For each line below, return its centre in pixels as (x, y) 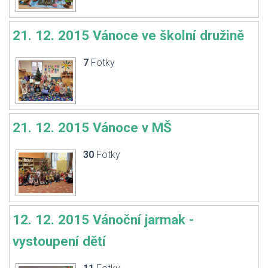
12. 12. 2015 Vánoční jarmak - (103, 220)
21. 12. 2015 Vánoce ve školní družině (128, 35)
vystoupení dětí (59, 241)
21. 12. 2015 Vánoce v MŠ (92, 127)
